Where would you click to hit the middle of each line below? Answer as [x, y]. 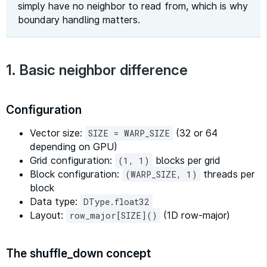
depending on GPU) [74, 147]
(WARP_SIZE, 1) [161, 175]
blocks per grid [187, 161]
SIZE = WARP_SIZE [129, 133]
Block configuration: [76, 174]
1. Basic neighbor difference [97, 70]
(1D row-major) [195, 215]
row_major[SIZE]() [113, 216]
